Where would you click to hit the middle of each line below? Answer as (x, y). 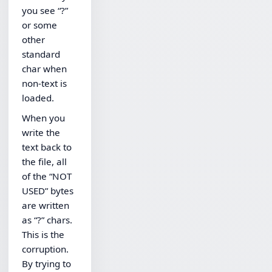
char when (45, 68)
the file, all (45, 162)
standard (41, 54)
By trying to (47, 264)
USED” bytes (48, 191)
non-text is (45, 83)
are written (46, 206)
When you (44, 118)
